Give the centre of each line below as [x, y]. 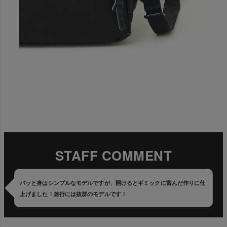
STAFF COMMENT [113, 156]
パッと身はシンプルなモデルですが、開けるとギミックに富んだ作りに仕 [113, 183]
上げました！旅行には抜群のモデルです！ [73, 194]
